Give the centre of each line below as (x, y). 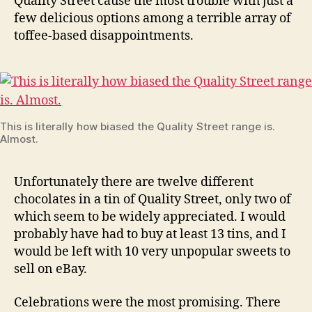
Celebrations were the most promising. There (147, 302)
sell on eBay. (50, 269)
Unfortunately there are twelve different (134, 182)
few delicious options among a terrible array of (153, 18)
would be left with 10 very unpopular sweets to (152, 252)
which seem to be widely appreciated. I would (150, 217)
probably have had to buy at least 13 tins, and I (150, 234)
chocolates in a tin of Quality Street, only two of (153, 200)
